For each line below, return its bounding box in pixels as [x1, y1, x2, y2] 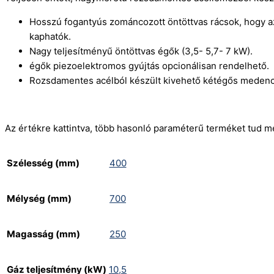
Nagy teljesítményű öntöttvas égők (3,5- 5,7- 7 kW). [29, 45, 253, 57]
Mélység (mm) [7, 193, 72, 205]
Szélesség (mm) [7, 157, 80, 169]
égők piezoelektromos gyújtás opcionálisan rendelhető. [29, 60, 269, 72]
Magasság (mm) [7, 228, 80, 240]
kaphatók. [29, 31, 71, 43]
